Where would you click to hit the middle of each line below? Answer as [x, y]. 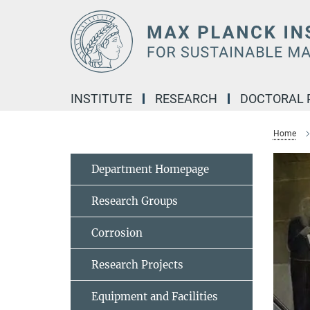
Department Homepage [150, 169]
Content [22, 31]
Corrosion [117, 233]
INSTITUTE [101, 99]
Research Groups [135, 201]
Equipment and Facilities [155, 297]
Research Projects [137, 265]
